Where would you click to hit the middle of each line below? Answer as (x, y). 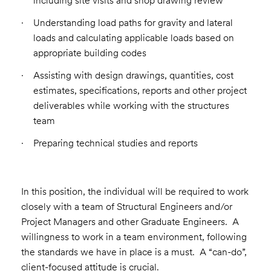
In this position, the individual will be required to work (135, 192)
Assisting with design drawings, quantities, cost (133, 76)
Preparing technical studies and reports (115, 143)
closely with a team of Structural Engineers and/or (126, 207)
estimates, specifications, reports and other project (140, 91)
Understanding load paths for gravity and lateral (133, 23)
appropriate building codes (90, 53)
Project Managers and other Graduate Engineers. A (130, 222)
